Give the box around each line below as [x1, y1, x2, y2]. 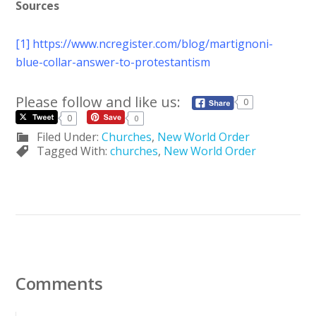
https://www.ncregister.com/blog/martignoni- [32, 36, 274, 52]
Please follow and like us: [16, 92, 181, 111]
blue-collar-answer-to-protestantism [16, 54, 211, 71]
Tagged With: [37, 142, 111, 159]
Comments [16, 271, 103, 295]
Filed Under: [37, 128, 102, 145]
